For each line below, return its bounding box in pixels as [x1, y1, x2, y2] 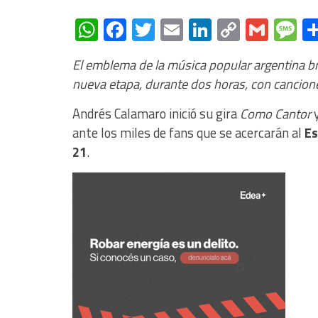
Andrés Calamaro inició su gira [72, 103, 240, 124]
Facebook [126, 12, 218, 47]
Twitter [155, 12, 225, 47]
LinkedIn [212, 12, 292, 47]
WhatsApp [98, 12, 197, 47]
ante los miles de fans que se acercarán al [72, 122, 305, 143]
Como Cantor [240, 103, 311, 124]
